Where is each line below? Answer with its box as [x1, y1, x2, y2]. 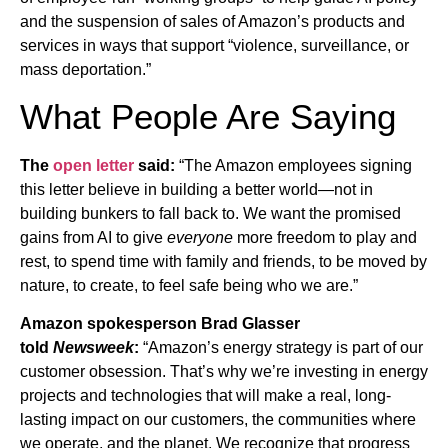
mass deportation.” [20, 60, 151, 78]
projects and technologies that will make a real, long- [20, 387, 391, 405]
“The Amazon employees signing [175, 156, 412, 174]
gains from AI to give [20, 228, 167, 246]
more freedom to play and [233, 228, 417, 246]
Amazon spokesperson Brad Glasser [20, 315, 300, 333]
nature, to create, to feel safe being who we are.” [20, 276, 358, 294]
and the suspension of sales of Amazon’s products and [20, 12, 405, 30]
